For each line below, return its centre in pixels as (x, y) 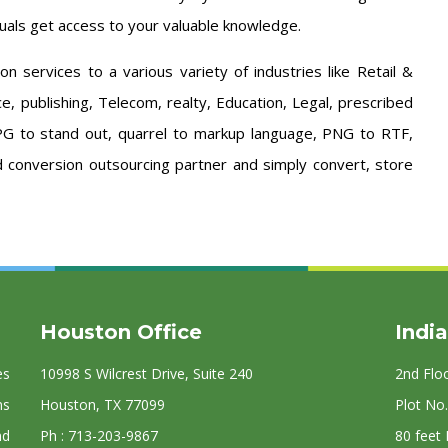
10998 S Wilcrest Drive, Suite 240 (146, 373)
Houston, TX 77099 (102, 404)
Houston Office (120, 332)
